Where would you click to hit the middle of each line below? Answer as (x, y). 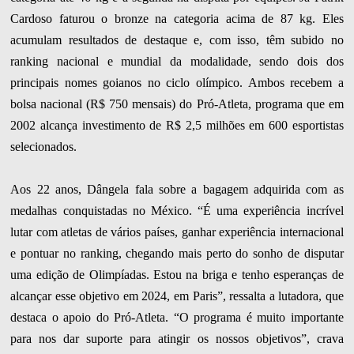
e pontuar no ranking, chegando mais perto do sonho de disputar (177, 253)
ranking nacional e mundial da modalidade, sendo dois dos (177, 61)
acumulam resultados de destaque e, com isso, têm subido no (177, 40)
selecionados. (44, 146)
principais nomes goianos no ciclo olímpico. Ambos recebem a (177, 82)
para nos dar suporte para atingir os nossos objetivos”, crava (177, 338)
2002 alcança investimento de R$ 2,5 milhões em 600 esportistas (177, 125)
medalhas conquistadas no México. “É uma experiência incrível (177, 210)
